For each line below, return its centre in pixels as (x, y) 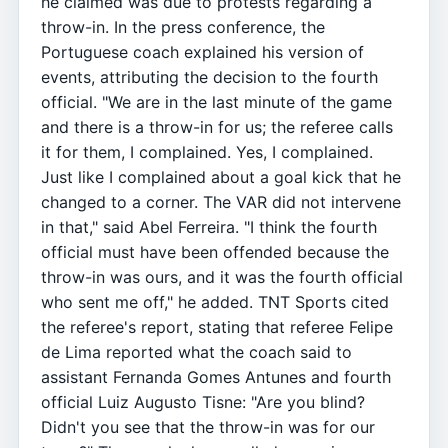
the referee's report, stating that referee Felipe (217, 327)
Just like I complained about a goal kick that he (221, 177)
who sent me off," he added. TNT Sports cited (215, 302)
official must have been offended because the (215, 252)
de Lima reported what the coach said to (196, 352)
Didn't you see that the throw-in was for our (208, 427)
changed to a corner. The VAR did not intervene (221, 202)
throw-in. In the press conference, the (183, 27)
